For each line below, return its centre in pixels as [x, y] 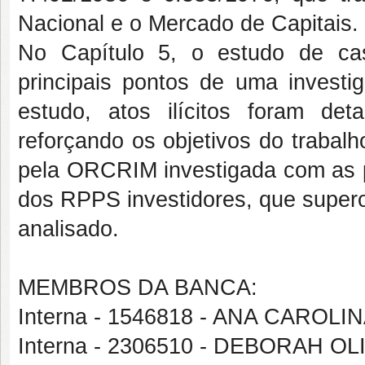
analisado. [68, 229]
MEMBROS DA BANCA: [138, 288]
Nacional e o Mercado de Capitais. [188, 24]
